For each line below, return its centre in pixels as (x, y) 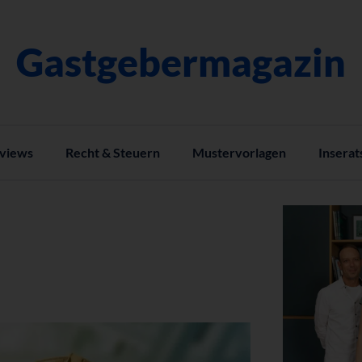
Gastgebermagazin (181, 61)
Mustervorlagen (239, 152)
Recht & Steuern (113, 152)
